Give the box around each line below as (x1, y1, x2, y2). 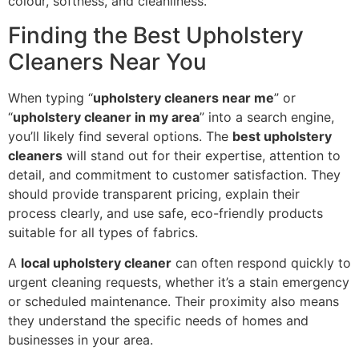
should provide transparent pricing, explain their (8, 185, 300, 202)
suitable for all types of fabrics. (8, 224, 198, 240)
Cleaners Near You (8, 47, 207, 75)
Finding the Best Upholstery (8, 21, 304, 49)
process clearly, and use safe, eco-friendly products (8, 204, 323, 221)
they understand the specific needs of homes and (8, 313, 309, 329)
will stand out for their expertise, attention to (63, 147, 341, 163)
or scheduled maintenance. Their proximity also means (8, 293, 339, 310)
